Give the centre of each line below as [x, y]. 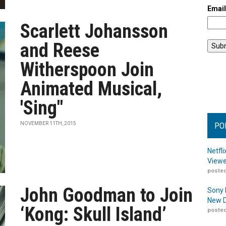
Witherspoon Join [87, 70]
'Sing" [42, 108]
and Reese [60, 50]
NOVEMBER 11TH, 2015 [48, 123]
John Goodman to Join [107, 195]
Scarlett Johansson [94, 31]
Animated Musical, [91, 89]
